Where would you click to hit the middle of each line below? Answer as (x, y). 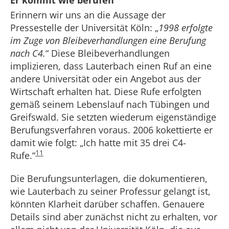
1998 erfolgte (186, 28)
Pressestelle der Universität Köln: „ (84, 28)
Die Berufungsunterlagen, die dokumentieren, (109, 178)
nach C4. (28, 53)
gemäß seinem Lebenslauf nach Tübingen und (110, 104)
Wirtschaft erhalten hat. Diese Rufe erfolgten (106, 91)
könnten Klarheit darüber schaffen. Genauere (107, 204)
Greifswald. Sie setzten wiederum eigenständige (113, 117)
